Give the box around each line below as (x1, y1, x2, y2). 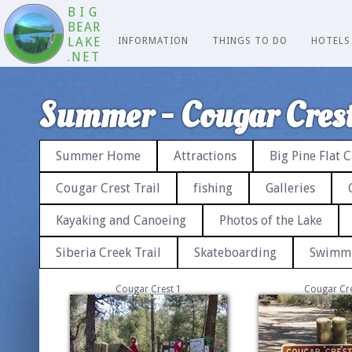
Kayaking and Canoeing (56, 213, 186, 228)
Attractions (174, 148, 236, 163)
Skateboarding (194, 245, 277, 260)
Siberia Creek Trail (56, 245, 161, 260)
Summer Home (56, 148, 141, 163)
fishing (193, 181, 233, 196)
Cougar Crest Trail (56, 181, 160, 196)
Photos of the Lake (219, 213, 322, 228)
